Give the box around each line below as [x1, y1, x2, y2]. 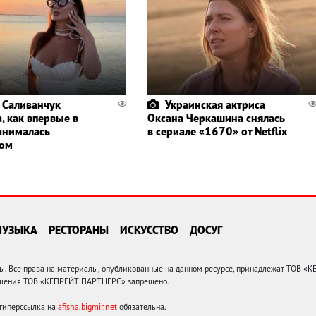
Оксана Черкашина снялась [147, 111, 285, 126]
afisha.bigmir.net [58, 301, 117, 312]
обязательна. [117, 301, 166, 312]
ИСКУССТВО [120, 223, 178, 238]
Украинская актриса [164, 97, 265, 112]
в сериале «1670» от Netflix [147, 124, 287, 139]
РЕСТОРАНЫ [49, 223, 109, 238]
